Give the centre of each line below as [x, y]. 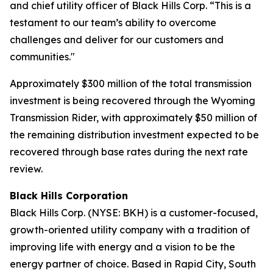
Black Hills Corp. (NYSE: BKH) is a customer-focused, [134, 213]
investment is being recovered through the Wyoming [133, 101]
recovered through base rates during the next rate [129, 152]
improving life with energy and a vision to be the [122, 247]
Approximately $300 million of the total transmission [131, 83]
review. [26, 169]
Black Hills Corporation [69, 196]
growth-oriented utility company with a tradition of [130, 230]
